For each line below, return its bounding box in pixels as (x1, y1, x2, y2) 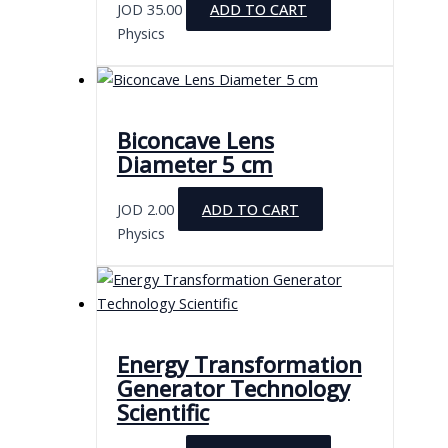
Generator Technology (116, 374, 350, 404)
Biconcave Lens (116, 125, 274, 155)
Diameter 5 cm (116, 149, 273, 179)
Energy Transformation (116, 350, 362, 380)
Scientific (116, 398, 209, 428)
